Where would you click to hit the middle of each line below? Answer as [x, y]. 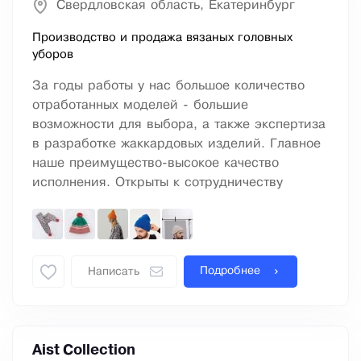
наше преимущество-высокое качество [156, 164]
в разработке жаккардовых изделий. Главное [176, 144]
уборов [53, 55]
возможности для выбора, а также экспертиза [179, 125]
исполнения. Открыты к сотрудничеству [158, 183]
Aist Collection [84, 351]
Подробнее [230, 272]
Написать [114, 272]
